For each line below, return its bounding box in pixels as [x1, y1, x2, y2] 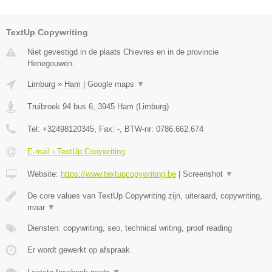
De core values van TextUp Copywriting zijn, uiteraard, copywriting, [27, 191, 262, 201]
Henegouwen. [27, 59, 75, 69]
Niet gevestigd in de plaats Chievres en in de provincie [27, 47, 219, 57]
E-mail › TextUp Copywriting [27, 147, 125, 157]
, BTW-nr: [120, 124, 156, 134]
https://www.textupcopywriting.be [61, 169, 176, 179]
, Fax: [94, 124, 117, 134]
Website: [27, 169, 61, 179]
